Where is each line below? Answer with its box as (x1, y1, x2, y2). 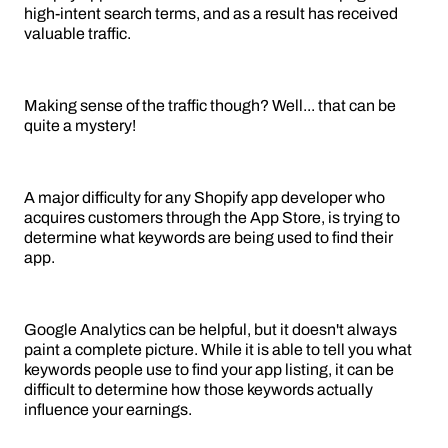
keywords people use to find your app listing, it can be (24, 361, 394, 379)
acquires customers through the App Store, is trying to (24, 209, 400, 227)
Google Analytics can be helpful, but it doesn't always (24, 321, 397, 339)
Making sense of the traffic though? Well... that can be (24, 97, 396, 115)
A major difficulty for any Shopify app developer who (24, 189, 385, 207)
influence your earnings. (24, 401, 192, 419)
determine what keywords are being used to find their (24, 229, 393, 247)
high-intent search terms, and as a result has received (24, 5, 398, 23)
